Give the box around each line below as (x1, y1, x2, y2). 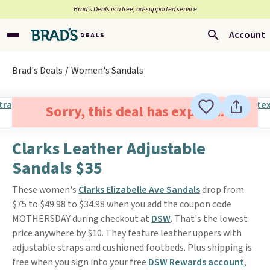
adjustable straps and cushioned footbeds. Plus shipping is (12, 241, 252, 254)
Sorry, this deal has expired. (45, 101, 224, 122)
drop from (200, 183, 244, 196)
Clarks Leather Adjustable (12, 137, 206, 161)
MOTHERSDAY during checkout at (12, 212, 151, 225)
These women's (12, 183, 78, 196)
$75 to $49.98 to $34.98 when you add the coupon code (12, 198, 231, 211)
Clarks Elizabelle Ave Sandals (78, 183, 200, 196)
